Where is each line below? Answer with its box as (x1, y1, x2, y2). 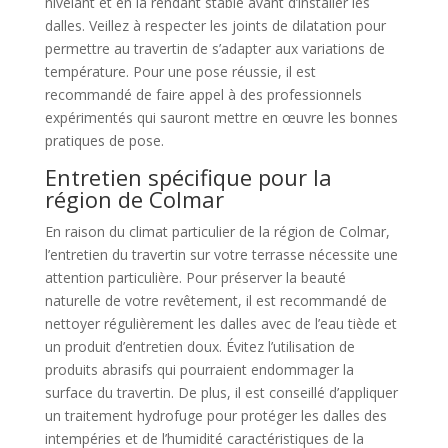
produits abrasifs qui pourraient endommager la (44, 360, 354, 380)
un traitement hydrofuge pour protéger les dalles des (44, 406, 387, 426)
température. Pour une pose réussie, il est (44, 62, 316, 82)
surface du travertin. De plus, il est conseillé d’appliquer (44, 383, 398, 403)
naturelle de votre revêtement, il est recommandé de (44, 291, 387, 311)
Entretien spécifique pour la (44, 162, 332, 193)
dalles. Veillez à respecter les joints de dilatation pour (44, 16, 386, 36)
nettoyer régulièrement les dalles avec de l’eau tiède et (44, 314, 397, 334)
